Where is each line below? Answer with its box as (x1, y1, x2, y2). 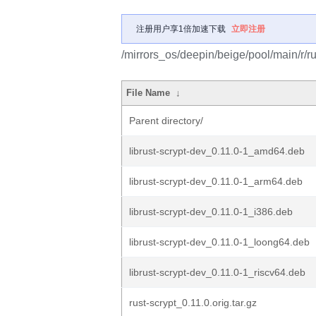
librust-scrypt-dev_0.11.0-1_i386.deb (129, 206, 293, 217)
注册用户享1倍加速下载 (136, 24, 226, 34)
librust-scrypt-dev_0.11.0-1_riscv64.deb (129, 267, 305, 278)
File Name (126, 87, 171, 98)
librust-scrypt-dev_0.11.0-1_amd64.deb (129, 145, 305, 157)
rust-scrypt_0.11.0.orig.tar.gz (129, 297, 257, 308)
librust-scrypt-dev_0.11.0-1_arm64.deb (129, 176, 303, 187)
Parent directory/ (129, 115, 203, 126)
